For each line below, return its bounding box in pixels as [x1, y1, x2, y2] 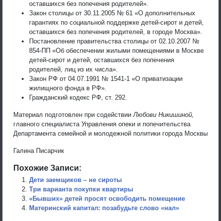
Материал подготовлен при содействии [13, 110, 133, 118]
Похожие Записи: [13, 163, 81, 172]
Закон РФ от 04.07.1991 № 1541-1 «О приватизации [29, 74, 183, 82]
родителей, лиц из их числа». [29, 65, 118, 73]
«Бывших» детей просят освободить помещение [29, 194, 185, 202]
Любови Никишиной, [133, 110, 194, 118]
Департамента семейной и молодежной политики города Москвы [13, 129, 208, 137]
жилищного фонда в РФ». [29, 84, 107, 92]
